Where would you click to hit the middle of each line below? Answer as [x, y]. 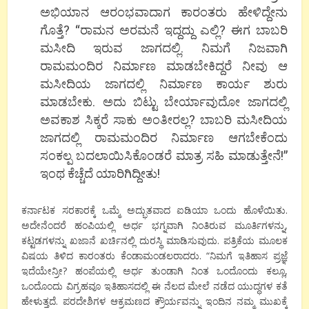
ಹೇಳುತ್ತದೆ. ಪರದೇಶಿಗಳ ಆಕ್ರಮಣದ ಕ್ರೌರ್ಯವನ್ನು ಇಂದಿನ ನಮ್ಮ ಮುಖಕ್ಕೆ [154, 301]
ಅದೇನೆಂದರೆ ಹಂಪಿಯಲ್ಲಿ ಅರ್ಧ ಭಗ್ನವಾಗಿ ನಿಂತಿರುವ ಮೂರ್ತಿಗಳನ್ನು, [154, 225]
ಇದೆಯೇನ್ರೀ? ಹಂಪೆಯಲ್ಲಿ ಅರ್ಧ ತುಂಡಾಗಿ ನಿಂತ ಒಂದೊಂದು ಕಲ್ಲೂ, [154, 270]
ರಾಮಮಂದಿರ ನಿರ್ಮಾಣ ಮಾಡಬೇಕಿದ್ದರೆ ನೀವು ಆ [164, 65]
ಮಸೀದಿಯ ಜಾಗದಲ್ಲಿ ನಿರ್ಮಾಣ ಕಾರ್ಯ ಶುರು [164, 83]
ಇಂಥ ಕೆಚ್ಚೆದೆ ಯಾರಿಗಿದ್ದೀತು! [100, 173]
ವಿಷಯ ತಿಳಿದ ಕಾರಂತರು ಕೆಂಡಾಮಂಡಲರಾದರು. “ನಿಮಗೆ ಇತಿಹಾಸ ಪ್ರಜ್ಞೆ [154, 255]
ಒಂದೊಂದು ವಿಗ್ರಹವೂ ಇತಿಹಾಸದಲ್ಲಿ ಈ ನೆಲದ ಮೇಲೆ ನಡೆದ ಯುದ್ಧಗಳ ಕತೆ [154, 286]
